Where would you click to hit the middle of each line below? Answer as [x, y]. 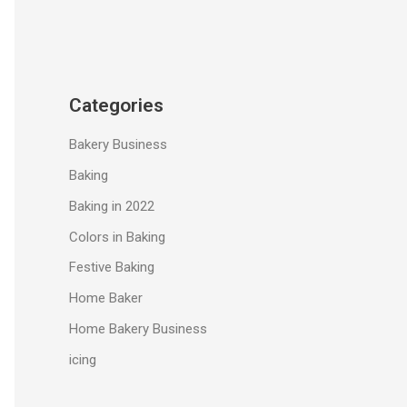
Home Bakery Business [138, 328]
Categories [116, 105]
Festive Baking [112, 268]
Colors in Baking [117, 237]
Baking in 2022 [112, 206]
